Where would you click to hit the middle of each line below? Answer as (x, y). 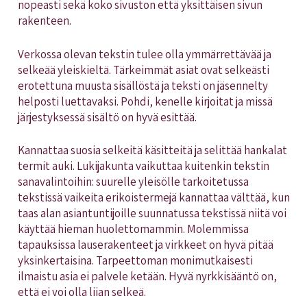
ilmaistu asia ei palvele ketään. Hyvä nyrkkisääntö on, (147, 277)
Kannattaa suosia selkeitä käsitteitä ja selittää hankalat (152, 150)
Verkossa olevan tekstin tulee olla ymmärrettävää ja (144, 54)
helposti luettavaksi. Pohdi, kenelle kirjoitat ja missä (145, 101)
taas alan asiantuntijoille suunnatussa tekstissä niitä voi (152, 213)
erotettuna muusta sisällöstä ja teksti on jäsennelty (143, 85)
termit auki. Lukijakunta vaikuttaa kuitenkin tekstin (143, 166)
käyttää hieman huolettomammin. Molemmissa (133, 229)
